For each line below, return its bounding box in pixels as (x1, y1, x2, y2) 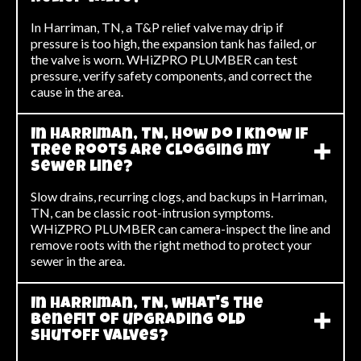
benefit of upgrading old (31, 312, 246, 329)
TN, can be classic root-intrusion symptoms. (31, 204, 273, 220)
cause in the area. (31, 83, 123, 99)
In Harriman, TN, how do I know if (31, 127, 309, 143)
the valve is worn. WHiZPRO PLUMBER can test (31, 51, 297, 67)
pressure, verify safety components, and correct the (31, 67, 312, 83)
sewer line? (31, 159, 133, 176)
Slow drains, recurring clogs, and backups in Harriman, (31, 188, 326, 204)
